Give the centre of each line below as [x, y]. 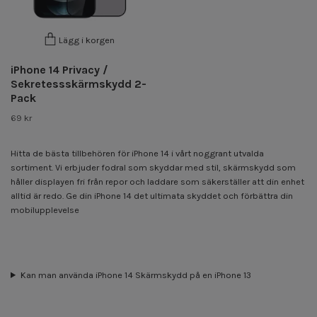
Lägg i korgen [87, 40]
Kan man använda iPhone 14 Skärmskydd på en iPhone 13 [136, 275]
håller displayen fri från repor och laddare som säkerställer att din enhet [157, 181]
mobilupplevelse [45, 209]
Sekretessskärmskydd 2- [79, 83]
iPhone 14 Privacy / [59, 69]
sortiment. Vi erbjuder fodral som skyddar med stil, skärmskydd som [153, 167]
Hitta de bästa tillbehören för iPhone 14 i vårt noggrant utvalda [137, 153]
